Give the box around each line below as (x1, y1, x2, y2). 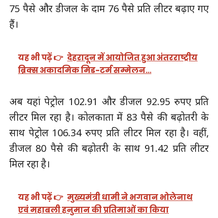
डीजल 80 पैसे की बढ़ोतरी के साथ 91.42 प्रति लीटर (9, 142, 209, 155)
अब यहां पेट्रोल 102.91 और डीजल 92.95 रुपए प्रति (9, 95, 209, 109)
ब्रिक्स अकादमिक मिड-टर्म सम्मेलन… (18, 64, 152, 76)
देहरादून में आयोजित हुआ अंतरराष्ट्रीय (67, 52, 198, 63)
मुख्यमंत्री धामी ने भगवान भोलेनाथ (67, 191, 193, 203)
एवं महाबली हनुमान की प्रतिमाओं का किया (18, 204, 169, 216)
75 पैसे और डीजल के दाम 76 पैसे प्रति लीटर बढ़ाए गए (9, 2, 209, 16)
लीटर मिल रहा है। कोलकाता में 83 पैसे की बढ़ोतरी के (9, 110, 209, 124)
